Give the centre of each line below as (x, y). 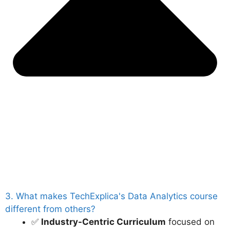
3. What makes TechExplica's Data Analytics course (111, 196)
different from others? (50, 209)
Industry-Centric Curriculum (103, 222)
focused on (190, 222)
